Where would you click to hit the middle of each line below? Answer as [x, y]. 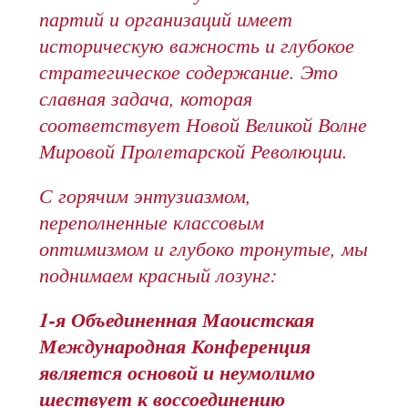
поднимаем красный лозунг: [158, 275]
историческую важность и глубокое [197, 45]
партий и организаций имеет [166, 19]
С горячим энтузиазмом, [146, 195]
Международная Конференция [175, 346]
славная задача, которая [146, 98]
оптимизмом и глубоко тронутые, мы [204, 248]
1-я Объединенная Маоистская [177, 320]
